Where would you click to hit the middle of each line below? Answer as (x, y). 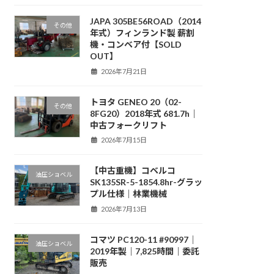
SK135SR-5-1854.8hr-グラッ (146, 182)
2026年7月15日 (124, 140)
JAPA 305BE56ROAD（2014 (145, 21)
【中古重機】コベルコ (132, 171)
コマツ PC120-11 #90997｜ (143, 239)
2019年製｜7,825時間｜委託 (144, 251)
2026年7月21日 (124, 71)
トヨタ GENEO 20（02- (135, 102)
